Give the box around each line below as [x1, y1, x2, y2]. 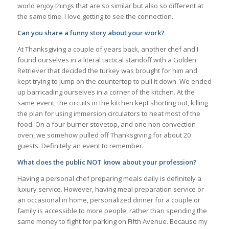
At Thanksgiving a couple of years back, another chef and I [17, 44, 198, 54]
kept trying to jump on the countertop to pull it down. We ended [17, 76, 212, 86]
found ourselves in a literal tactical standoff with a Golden [17, 55, 196, 64]
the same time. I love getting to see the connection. [17, 11, 173, 21]
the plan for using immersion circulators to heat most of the [17, 108, 200, 118]
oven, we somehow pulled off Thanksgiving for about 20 [17, 130, 191, 140]
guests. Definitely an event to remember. [17, 141, 144, 150]
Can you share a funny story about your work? [17, 28, 165, 37]
